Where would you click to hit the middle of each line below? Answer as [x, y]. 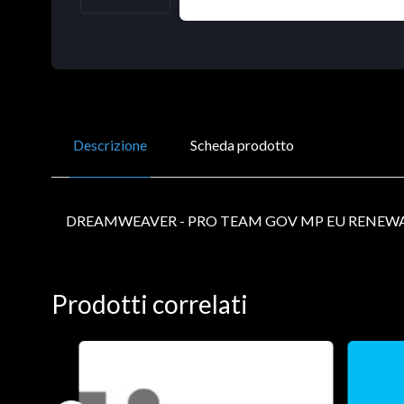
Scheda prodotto [242, 144]
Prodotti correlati [150, 303]
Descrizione [110, 144]
